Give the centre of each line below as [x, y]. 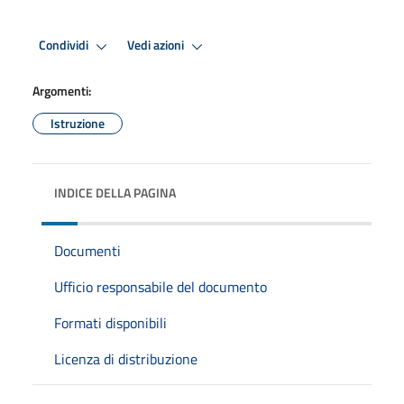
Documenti [87, 250]
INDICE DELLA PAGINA [115, 192]
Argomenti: [62, 90]
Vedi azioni [157, 46]
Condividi [65, 46]
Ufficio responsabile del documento [161, 286]
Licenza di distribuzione [126, 358]
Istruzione [78, 123]
